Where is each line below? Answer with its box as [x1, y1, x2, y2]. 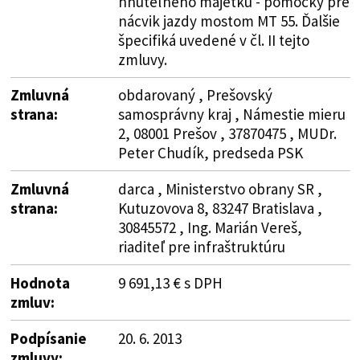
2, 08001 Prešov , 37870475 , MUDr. [117, 123, 337, 143]
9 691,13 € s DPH [117, 272, 223, 292]
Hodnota [10, 272, 70, 292]
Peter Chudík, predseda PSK [117, 142, 303, 162]
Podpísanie [10, 328, 87, 348]
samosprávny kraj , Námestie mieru [117, 104, 346, 124]
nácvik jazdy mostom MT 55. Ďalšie [117, 10, 340, 31]
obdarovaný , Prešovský [117, 84, 272, 104]
